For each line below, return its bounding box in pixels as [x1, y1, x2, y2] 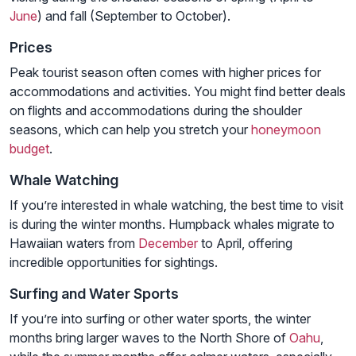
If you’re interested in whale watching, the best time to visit [10, 197, 343, 214]
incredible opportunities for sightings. [10, 254, 218, 271]
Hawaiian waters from [10, 235, 138, 252]
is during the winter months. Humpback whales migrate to [10, 216, 335, 233]
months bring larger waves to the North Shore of [10, 330, 289, 346]
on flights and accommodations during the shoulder [10, 103, 302, 119]
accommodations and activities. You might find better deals [10, 83, 346, 100]
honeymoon [251, 122, 321, 138]
